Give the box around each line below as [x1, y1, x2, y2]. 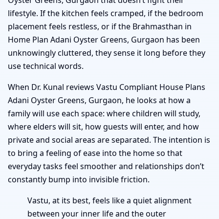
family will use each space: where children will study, [8, 108, 200, 119]
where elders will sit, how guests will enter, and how [8, 121, 199, 132]
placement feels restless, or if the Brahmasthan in [8, 21, 192, 32]
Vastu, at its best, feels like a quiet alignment [27, 195, 192, 206]
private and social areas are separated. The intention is [8, 134, 210, 145]
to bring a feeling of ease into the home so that [8, 147, 182, 158]
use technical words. [8, 60, 84, 71]
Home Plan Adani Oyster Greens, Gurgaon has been [8, 34, 200, 45]
